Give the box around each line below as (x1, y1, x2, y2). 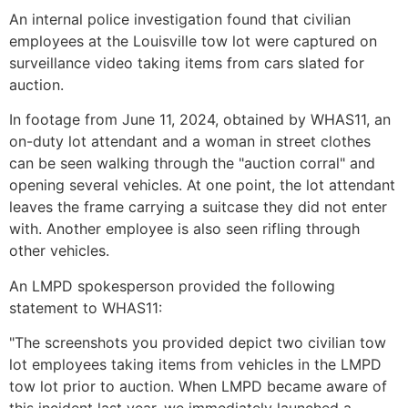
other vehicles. (9, 241, 109, 260)
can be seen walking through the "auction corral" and (9, 154, 375, 173)
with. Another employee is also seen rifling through (9, 219, 360, 239)
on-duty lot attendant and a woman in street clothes (9, 132, 371, 151)
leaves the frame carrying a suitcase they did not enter (9, 198, 387, 217)
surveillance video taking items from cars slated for (9, 53, 364, 72)
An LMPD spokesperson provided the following (9, 276, 335, 295)
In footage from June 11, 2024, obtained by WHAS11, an (9, 110, 391, 129)
